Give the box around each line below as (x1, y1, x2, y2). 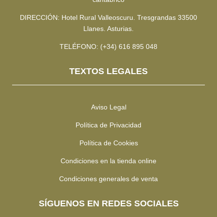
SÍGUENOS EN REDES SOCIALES (38, 199, 179, 209)
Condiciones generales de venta (59, 175, 158, 183)
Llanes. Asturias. (83, 25, 134, 33)
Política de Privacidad (76, 121, 141, 129)
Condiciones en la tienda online (61, 157, 156, 165)
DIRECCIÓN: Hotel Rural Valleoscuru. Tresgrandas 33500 (20, 14, 197, 22)
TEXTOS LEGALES (69, 66, 148, 77)
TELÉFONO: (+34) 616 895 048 (60, 43, 157, 51)
